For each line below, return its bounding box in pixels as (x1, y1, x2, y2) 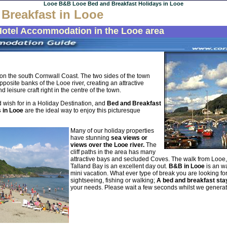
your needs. (70, 183, 103, 191)
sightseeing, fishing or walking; (70, 176, 157, 184)
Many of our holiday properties (70, 127, 154, 134)
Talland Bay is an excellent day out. (70, 162, 167, 170)
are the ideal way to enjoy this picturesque (25, 106, 140, 114)
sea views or (111, 134, 147, 141)
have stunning (70, 134, 111, 141)
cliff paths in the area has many (70, 148, 156, 156)
